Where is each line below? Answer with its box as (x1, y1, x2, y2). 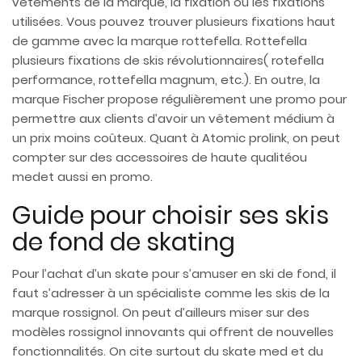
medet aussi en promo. (12, 168, 156, 186)
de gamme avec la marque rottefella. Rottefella (12, 32, 307, 50)
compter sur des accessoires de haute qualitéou (12, 149, 307, 166)
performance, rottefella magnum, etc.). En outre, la (12, 71, 320, 89)
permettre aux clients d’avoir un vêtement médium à (12, 110, 335, 128)
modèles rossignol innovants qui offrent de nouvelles (12, 323, 334, 341)
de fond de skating (12, 225, 235, 260)
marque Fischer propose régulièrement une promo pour (12, 90, 347, 108)
